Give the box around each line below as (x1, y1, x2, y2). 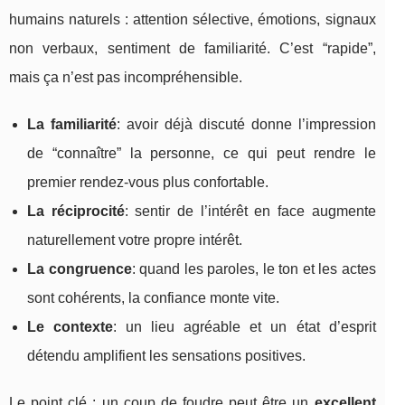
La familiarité (27, 116, 117, 132)
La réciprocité (27, 202, 125, 219)
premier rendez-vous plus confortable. (27, 174, 268, 190)
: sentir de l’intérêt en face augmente (124, 202, 376, 219)
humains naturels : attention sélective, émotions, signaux (9, 11, 376, 27)
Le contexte (27, 318, 114, 334)
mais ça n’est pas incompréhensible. (9, 69, 242, 85)
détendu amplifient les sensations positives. (27, 347, 306, 363)
